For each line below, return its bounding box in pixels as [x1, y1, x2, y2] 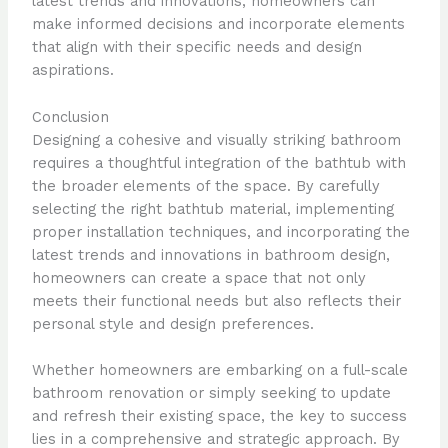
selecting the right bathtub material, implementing [31, 199, 394, 218]
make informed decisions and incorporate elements [31, 15, 405, 34]
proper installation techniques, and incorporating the [31, 222, 410, 241]
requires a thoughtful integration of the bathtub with [31, 153, 406, 172]
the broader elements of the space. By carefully [31, 176, 380, 195]
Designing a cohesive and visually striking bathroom [31, 130, 401, 149]
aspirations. [31, 61, 114, 80]
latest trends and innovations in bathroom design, [31, 245, 390, 264]
